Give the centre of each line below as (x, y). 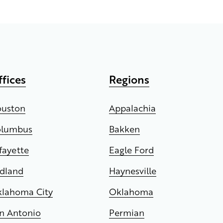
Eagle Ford (132, 150)
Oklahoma (131, 191)
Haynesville (133, 170)
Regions (129, 79)
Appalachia (133, 108)
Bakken (125, 129)
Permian (127, 212)
